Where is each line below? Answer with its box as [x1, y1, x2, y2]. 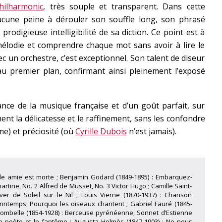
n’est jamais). [126, 126, 176, 137]
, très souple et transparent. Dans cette [43, 1, 205, 12]
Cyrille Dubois [75, 126, 127, 137]
